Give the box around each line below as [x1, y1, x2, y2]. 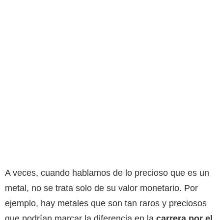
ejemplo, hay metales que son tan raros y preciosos [5, 198, 207, 208]
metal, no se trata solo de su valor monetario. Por [5, 183, 198, 193]
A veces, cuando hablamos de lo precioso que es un [5, 167, 209, 178]
